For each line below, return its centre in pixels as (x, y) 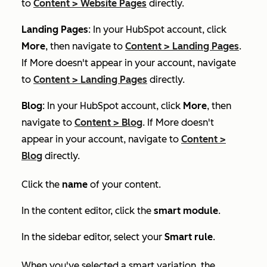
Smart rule (189, 237)
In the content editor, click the (88, 211)
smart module (186, 211)
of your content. (124, 184)
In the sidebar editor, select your (93, 237)
